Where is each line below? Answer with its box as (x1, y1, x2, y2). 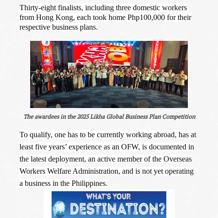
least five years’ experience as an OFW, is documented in (19, 142, 194, 151)
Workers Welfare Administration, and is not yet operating (19, 166, 194, 175)
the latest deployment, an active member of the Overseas (19, 154, 192, 163)
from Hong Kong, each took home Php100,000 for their (19, 13, 191, 22)
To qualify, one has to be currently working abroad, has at (19, 130, 196, 139)
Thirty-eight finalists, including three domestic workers (19, 3, 187, 12)
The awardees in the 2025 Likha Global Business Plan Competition (23, 113, 195, 121)
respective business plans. (19, 23, 98, 32)
